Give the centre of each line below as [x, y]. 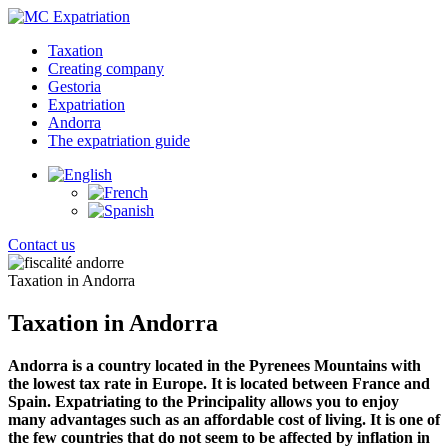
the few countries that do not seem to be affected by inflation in [219, 437]
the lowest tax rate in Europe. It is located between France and [219, 383]
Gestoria [74, 86]
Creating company [106, 68]
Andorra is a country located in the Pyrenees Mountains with [214, 365]
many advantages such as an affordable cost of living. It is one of [224, 419]
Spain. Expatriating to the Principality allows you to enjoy [203, 401]
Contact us [41, 244]
